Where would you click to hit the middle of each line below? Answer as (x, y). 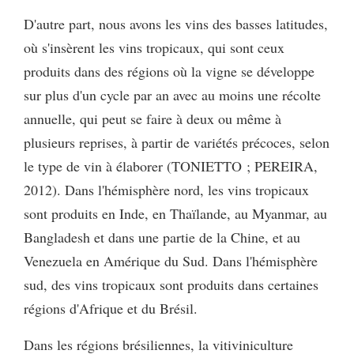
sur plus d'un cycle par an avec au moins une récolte (172, 94)
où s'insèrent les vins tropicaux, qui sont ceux (154, 47)
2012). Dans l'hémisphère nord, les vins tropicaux (166, 189)
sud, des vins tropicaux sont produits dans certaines (171, 284)
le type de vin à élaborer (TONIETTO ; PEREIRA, (171, 166)
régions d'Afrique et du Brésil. (111, 308)
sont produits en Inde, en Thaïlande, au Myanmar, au (175, 213)
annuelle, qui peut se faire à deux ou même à (153, 118)
